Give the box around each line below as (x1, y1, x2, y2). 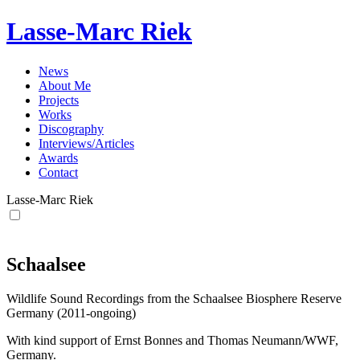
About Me (39, 78, 91, 92)
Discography (39, 121, 104, 136)
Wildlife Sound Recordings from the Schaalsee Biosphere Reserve (6, 291, 342, 305)
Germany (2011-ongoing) (6, 305, 136, 320)
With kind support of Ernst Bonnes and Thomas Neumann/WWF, (6, 333, 338, 347)
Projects (39, 92, 79, 107)
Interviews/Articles (39, 136, 134, 150)
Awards (39, 150, 78, 165)
